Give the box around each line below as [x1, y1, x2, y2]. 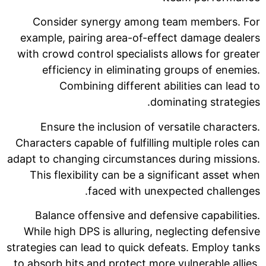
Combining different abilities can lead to [59, 80, 260, 93]
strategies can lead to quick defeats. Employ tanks [7, 241, 260, 254]
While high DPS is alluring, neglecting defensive [24, 225, 260, 238]
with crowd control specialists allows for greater [17, 47, 260, 61]
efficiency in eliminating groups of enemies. [42, 64, 260, 77]
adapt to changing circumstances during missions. [7, 152, 260, 165]
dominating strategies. [150, 96, 260, 109]
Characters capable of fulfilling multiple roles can [15, 136, 260, 149]
